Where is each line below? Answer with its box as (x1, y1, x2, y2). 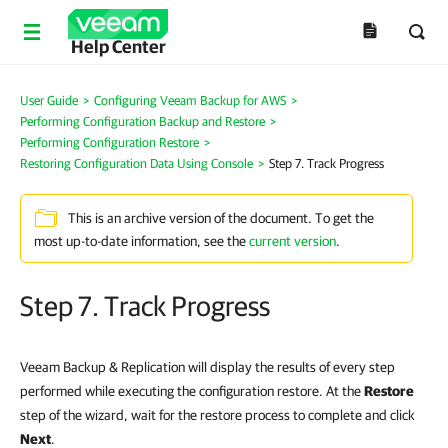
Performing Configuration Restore (20, 135, 199, 150)
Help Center (70, 36, 166, 57)
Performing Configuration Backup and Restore (20, 114, 265, 129)
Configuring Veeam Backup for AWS (94, 93, 286, 108)
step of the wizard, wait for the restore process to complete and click (20, 407, 415, 423)
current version (249, 233, 336, 249)
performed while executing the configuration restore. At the (20, 383, 364, 399)
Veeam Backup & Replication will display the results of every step (20, 359, 395, 375)
